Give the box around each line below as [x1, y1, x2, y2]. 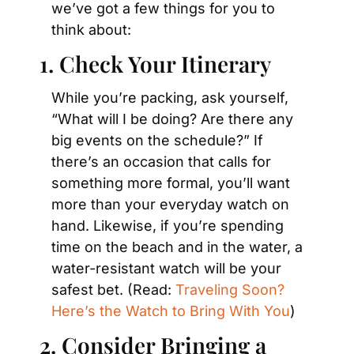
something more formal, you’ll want [51, 175, 290, 191]
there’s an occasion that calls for [51, 153, 271, 170]
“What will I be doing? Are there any [51, 111, 293, 127]
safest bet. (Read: [51, 281, 175, 298]
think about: [51, 21, 131, 38]
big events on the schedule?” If [51, 132, 263, 149]
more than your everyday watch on [51, 196, 289, 213]
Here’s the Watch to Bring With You [51, 303, 290, 319]
